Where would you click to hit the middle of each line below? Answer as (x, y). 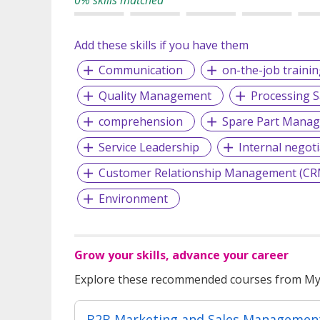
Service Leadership (149, 147)
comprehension (140, 121)
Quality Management (155, 95)
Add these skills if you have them (161, 45)
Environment (133, 198)
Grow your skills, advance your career (181, 255)
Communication (140, 70)
